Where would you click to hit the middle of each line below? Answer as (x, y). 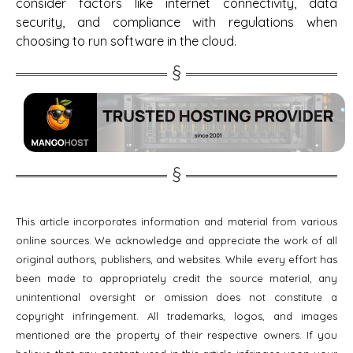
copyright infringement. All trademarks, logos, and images (176, 316)
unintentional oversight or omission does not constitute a (176, 297)
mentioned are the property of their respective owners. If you (176, 334)
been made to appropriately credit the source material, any (176, 278)
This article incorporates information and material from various (176, 221)
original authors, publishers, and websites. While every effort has (176, 259)
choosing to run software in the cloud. (126, 41)
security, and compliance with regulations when (176, 22)
